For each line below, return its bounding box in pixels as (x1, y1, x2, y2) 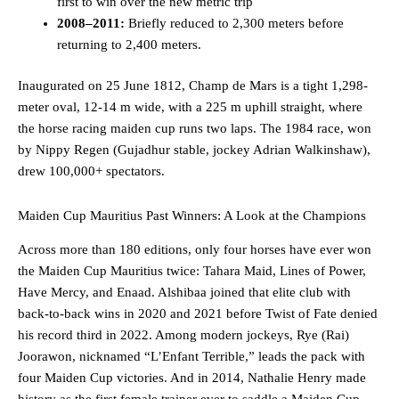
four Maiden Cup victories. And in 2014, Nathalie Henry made (18, 370, 366, 386)
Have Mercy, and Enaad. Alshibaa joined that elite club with (18, 285, 351, 300)
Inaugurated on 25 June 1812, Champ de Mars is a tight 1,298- (18, 78, 368, 94)
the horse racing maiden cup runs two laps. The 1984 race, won (18, 121, 371, 136)
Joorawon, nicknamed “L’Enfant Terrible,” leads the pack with (18, 349, 365, 364)
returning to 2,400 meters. (56, 37, 201, 53)
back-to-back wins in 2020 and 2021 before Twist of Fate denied (18, 306, 378, 322)
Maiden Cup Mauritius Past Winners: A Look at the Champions (18, 208, 366, 223)
